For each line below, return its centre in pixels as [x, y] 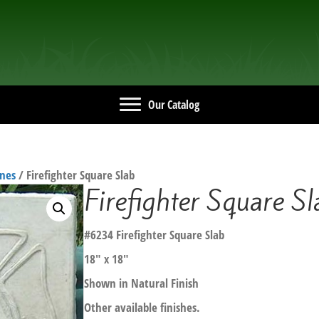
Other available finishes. [142, 307]
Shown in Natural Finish [141, 283]
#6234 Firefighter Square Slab [154, 234]
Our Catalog [174, 104]
